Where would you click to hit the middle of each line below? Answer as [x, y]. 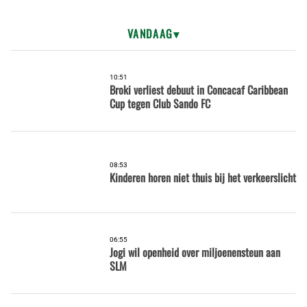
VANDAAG [150, 34]
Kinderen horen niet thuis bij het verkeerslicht [203, 178]
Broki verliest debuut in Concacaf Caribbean [199, 90]
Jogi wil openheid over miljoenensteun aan [195, 252]
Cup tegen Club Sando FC [160, 104]
